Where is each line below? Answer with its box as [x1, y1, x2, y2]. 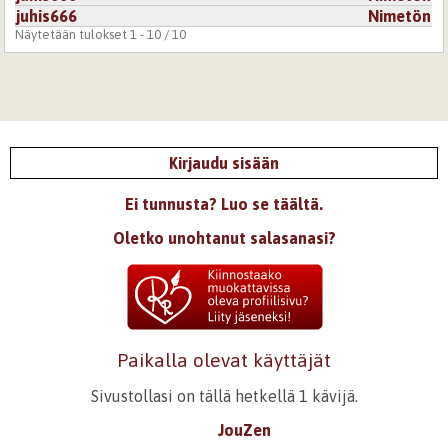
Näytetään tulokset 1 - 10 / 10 [15, 26, 187, 42]
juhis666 [16, 6, 78, 25]
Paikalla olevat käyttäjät [117, 348, 331, 371]
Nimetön [368, 6, 432, 25]
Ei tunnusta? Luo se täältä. [125, 194, 323, 213]
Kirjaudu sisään [169, 153, 279, 172]
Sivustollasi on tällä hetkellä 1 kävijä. [90, 386, 358, 405]
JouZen [217, 420, 271, 439]
